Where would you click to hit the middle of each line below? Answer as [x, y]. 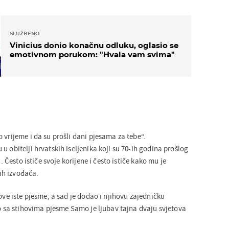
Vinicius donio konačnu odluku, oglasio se [94, 45]
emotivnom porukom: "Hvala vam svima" [92, 55]
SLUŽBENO [24, 33]
